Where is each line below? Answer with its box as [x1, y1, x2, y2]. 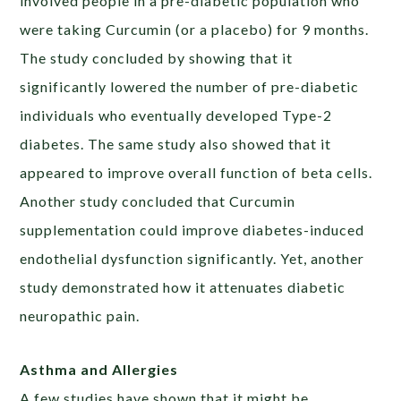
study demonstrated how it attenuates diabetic [20, 278, 346, 296]
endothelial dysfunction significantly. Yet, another [20, 250, 365, 268]
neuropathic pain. [20, 307, 141, 325]
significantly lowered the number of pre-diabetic [20, 78, 360, 96]
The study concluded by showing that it [20, 49, 294, 67]
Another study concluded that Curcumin [20, 192, 296, 210]
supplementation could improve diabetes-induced [20, 221, 365, 239]
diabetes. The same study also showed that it [20, 135, 332, 153]
